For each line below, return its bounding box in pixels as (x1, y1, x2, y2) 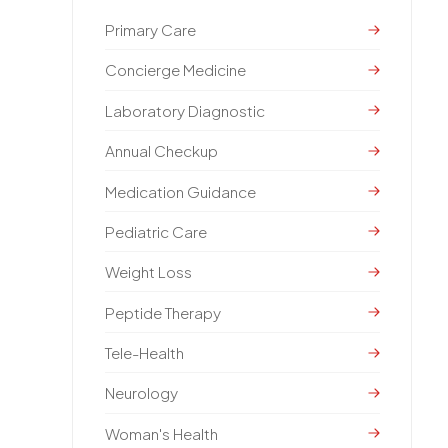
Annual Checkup (104, 141, 218, 161)
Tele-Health (104, 343, 184, 362)
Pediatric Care (104, 221, 207, 241)
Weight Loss (104, 262, 192, 282)
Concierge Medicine (104, 60, 246, 80)
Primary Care (104, 20, 196, 39)
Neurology (104, 383, 178, 403)
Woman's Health (104, 423, 218, 443)
